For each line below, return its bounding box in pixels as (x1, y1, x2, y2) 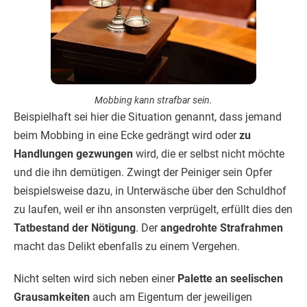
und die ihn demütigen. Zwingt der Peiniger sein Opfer (14, 166, 272, 179)
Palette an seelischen (177, 272, 283, 285)
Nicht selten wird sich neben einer (14, 272, 177, 285)
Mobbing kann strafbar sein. (95, 95, 212, 106)
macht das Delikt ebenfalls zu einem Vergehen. (14, 240, 240, 253)
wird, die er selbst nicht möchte (133, 147, 284, 160)
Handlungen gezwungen (14, 147, 133, 160)
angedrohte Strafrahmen (160, 221, 283, 234)
